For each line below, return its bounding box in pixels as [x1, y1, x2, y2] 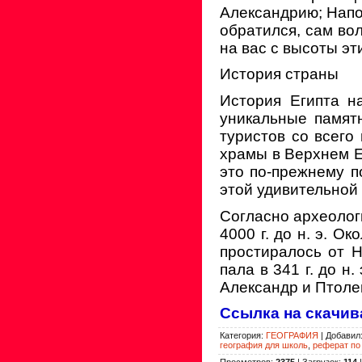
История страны [220, 65, 339, 83]
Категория [220, 330, 261, 340]
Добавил [326, 330, 360, 340]
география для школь [220, 339, 308, 350]
